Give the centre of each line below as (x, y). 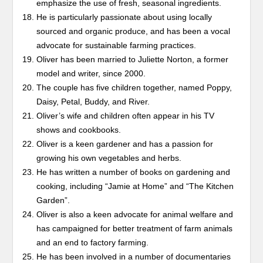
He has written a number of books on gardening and (134, 172)
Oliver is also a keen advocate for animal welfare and (135, 215)
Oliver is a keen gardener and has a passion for (125, 144)
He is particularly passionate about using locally (124, 17)
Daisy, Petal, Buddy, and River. (93, 102)
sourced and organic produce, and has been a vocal (134, 31)
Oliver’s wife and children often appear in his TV (126, 116)
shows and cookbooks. (79, 130)
